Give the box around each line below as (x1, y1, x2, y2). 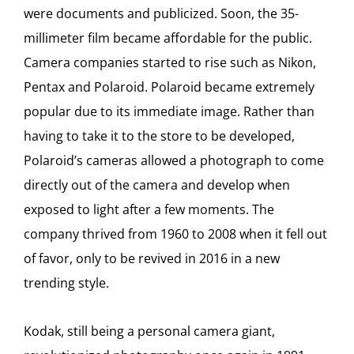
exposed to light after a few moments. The (24, 201, 274, 218)
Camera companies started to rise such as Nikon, (24, 54, 316, 71)
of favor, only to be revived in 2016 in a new (24, 250, 280, 267)
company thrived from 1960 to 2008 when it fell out (24, 225, 327, 243)
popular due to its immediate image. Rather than (24, 103, 314, 120)
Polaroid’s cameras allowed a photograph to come (24, 152, 324, 169)
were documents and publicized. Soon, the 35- (24, 5, 299, 22)
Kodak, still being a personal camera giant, (24, 322, 275, 340)
